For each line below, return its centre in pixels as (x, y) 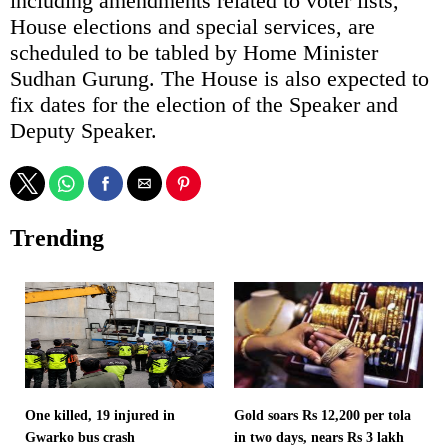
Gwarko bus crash (80, 437)
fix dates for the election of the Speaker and (204, 104)
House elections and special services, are (192, 26)
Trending (57, 237)
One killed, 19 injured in (100, 415)
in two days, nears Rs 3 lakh (319, 437)
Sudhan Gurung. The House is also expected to (219, 78)
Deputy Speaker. (83, 130)
